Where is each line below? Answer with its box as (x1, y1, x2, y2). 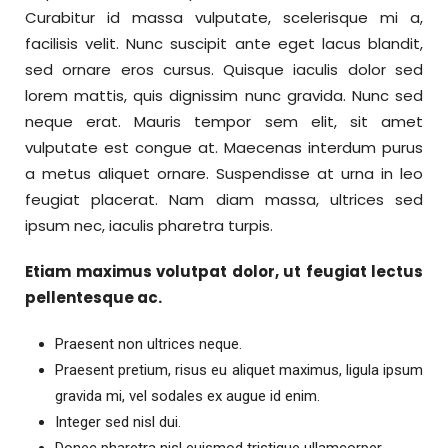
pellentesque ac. (25, 287, 162, 309)
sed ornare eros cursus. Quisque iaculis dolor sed (25, 59, 423, 81)
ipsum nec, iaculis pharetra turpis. (25, 215, 273, 237)
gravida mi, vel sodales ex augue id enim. (55, 387, 320, 406)
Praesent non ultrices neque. (55, 335, 242, 354)
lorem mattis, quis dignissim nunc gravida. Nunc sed (25, 85, 423, 107)
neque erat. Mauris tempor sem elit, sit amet (25, 111, 423, 133)
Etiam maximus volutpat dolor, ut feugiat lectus (25, 261, 423, 283)
